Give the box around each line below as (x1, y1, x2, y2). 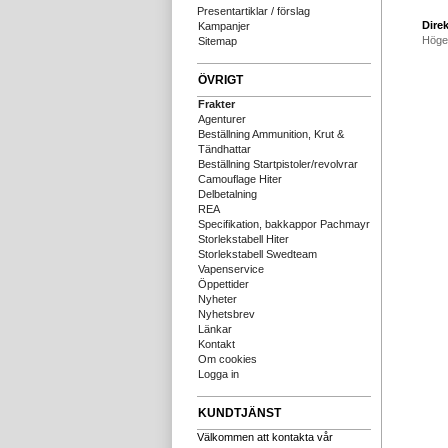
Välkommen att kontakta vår (197, 431, 333, 443)
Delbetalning (198, 188, 257, 200)
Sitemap (198, 35, 237, 47)
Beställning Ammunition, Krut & (198, 128, 344, 140)
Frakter (198, 98, 235, 110)
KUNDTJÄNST (198, 406, 281, 420)
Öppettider (198, 278, 249, 290)
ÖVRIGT (198, 73, 243, 87)
